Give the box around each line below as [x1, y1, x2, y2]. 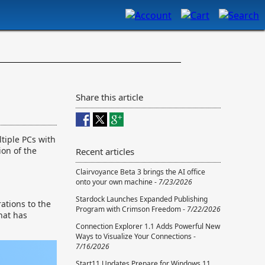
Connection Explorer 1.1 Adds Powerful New [76, 221, 220, 232]
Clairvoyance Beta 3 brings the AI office [76, 167, 205, 177]
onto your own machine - [76, 177, 159, 188]
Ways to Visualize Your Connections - [76, 231, 196, 242]
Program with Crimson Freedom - [76, 204, 187, 215]
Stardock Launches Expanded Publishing [76, 194, 208, 205]
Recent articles [76, 146, 134, 158]
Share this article [76, 91, 143, 104]
